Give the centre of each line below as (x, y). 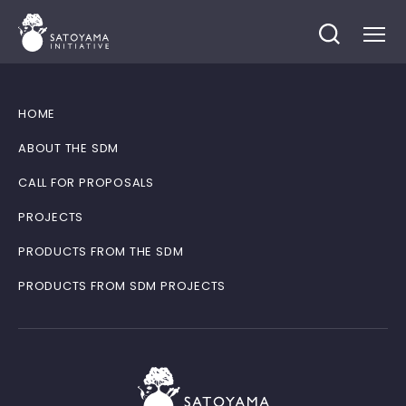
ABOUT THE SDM (69, 148)
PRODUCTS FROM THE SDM (101, 251)
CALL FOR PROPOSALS (87, 183)
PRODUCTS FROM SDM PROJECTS (122, 286)
